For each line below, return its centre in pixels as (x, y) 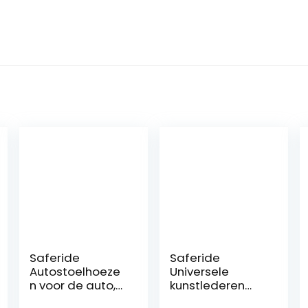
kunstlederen (208, 285)
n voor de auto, (73, 285)
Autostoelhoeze (75, 271)
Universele (200, 271)
